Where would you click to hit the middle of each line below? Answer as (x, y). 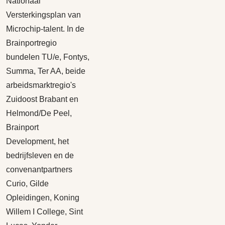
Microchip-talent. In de (45, 29)
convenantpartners (39, 170)
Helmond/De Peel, (39, 113)
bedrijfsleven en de (40, 155)
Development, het (37, 141)
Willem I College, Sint (44, 212)
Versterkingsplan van (43, 15)
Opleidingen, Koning (43, 198)
